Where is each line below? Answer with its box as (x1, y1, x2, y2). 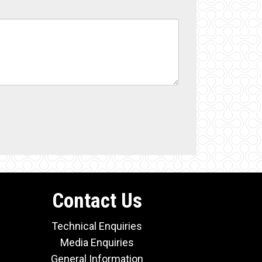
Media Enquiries (60, 236, 134, 249)
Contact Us (51, 189, 142, 213)
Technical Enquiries (51, 220, 143, 233)
